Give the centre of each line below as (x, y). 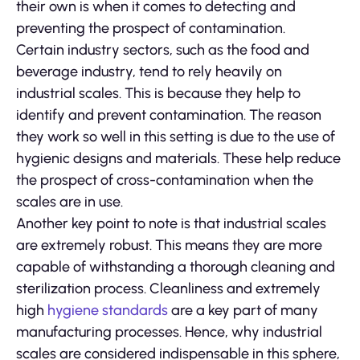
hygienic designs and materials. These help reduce (178, 158)
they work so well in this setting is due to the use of (176, 136)
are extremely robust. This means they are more (169, 245)
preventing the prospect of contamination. (151, 28)
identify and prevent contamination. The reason (169, 115)
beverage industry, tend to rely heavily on (149, 71)
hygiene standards (108, 310)
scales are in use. (70, 201)
